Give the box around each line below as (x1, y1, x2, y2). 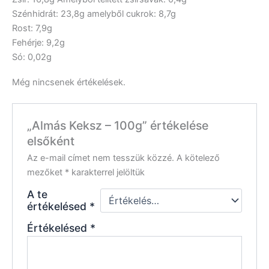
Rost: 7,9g (12, 23, 52, 34)
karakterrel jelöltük (69, 167, 145, 178)
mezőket (27, 167, 65, 178)
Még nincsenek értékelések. (12, 76, 125, 88)
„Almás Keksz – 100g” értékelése (27, 118, 209, 133)
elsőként (27, 134, 75, 149)
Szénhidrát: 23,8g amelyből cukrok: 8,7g (12, 8, 176, 20)
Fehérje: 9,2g (12, 37, 65, 49)
